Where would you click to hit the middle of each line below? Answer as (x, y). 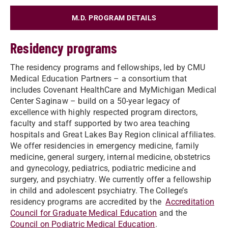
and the (173, 213)
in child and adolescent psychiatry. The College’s (99, 191)
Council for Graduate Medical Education (84, 213)
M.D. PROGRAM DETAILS (114, 18)
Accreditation (190, 202)
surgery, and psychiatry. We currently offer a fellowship (111, 179)
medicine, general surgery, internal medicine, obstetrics (110, 157)
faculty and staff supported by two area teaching (100, 123)
